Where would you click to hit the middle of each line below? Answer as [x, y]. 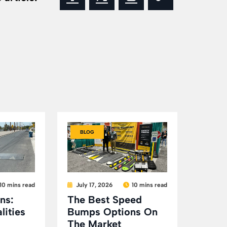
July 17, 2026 [94, 185]
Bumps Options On [112, 212]
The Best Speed [104, 199]
